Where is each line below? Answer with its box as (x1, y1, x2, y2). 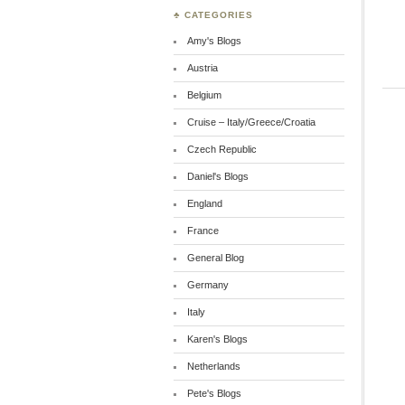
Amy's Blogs (186, 35, 241, 46)
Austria (186, 62, 218, 73)
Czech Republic (186, 144, 257, 155)
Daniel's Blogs (186, 171, 249, 182)
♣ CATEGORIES (174, 10, 253, 20)
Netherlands (186, 361, 240, 372)
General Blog (186, 252, 244, 263)
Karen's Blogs (186, 334, 248, 344)
